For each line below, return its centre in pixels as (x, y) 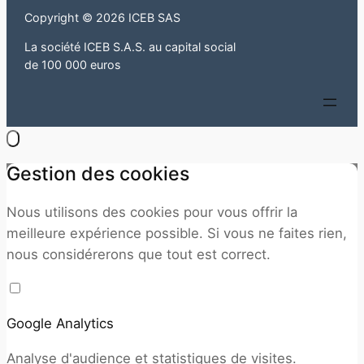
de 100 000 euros (73, 64)
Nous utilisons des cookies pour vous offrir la (152, 212)
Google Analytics (60, 324)
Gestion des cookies (98, 174)
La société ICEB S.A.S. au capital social (130, 46)
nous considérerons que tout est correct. (139, 254)
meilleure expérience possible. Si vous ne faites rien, (177, 233)
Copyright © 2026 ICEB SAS (103, 17)
